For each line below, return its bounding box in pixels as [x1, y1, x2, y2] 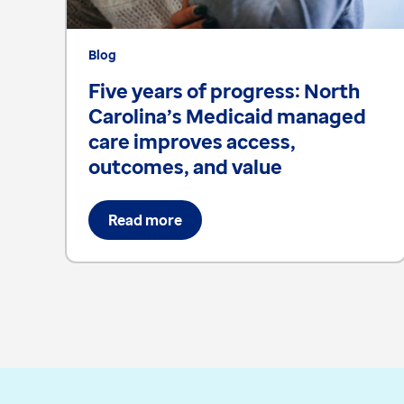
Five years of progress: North [88, 76, 360, 104]
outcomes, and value [88, 151, 282, 179]
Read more [108, 209, 182, 230]
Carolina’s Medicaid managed [88, 101, 366, 129]
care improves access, [88, 126, 296, 154]
